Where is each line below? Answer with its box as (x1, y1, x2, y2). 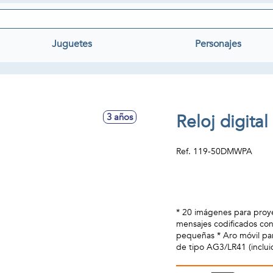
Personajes (195, 37, 242, 51)
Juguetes (51, 37, 92, 51)
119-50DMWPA (193, 146, 253, 157)
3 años (107, 111, 133, 123)
